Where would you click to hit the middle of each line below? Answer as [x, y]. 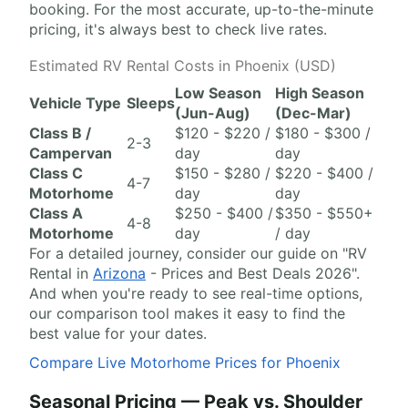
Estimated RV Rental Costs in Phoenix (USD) [183, 66]
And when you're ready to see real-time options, [196, 294]
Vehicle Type [75, 103]
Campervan [71, 153]
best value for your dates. [118, 334]
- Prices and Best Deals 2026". [253, 274]
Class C [56, 173]
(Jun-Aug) [213, 113]
